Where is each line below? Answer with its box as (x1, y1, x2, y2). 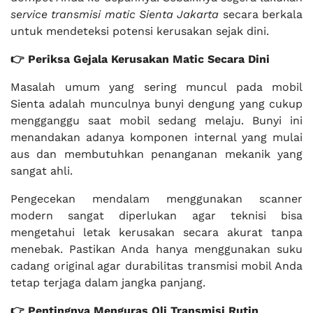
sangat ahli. (10, 164, 73, 177)
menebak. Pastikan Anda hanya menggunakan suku (10, 242, 303, 256)
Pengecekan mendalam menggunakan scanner (10, 192, 303, 205)
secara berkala (219, 8, 303, 21)
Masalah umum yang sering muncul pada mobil (10, 80, 303, 94)
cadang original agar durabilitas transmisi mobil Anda (10, 259, 303, 272)
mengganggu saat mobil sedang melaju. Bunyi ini (10, 114, 303, 127)
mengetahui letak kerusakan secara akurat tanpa (10, 226, 303, 239)
